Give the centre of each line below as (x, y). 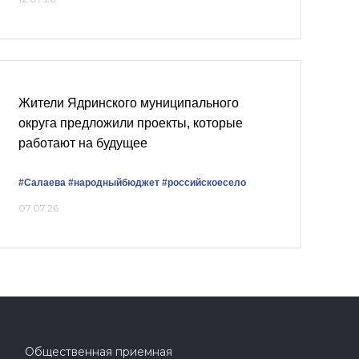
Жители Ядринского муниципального (129, 103)
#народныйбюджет (114, 183)
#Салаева (42, 183)
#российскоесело (204, 183)
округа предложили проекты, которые (131, 123)
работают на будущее (83, 143)
